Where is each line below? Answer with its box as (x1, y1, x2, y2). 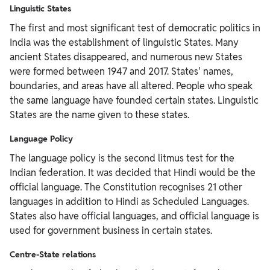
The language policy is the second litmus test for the (10, 151, 234, 165)
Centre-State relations (10, 248, 96, 260)
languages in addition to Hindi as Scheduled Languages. (10, 195, 249, 208)
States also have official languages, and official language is (10, 209, 259, 222)
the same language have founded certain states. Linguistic (10, 93, 259, 107)
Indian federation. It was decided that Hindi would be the (10, 166, 256, 179)
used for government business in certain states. (10, 224, 212, 237)
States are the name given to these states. (10, 108, 189, 121)
